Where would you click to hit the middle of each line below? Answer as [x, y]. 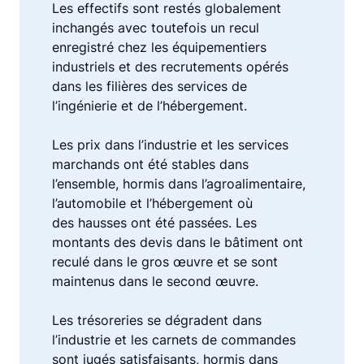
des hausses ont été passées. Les [154, 223]
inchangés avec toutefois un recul [156, 28]
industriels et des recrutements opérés [170, 67]
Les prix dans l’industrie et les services [170, 145]
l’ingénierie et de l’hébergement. [149, 106]
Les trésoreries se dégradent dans [157, 320]
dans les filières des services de [149, 86]
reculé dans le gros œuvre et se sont [165, 262]
